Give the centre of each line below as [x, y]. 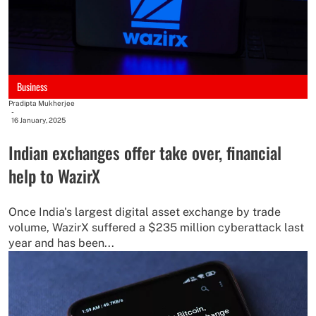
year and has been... [61, 243]
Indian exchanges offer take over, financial [145, 152]
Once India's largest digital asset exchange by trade [145, 212]
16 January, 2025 [38, 120]
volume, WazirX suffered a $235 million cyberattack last [156, 227]
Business [32, 86]
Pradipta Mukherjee [42, 103]
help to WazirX [54, 175]
